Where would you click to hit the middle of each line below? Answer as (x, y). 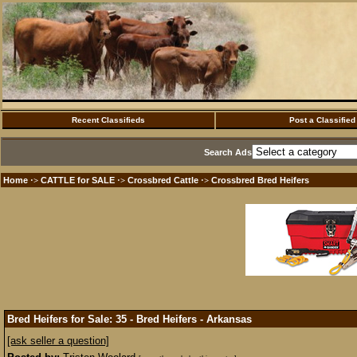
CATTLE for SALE (78, 180)
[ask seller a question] (58, 341)
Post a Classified (322, 120)
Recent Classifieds (108, 120)
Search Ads (228, 152)
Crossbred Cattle (163, 180)
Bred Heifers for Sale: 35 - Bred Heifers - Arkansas (129, 319)
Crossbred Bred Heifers (260, 180)
